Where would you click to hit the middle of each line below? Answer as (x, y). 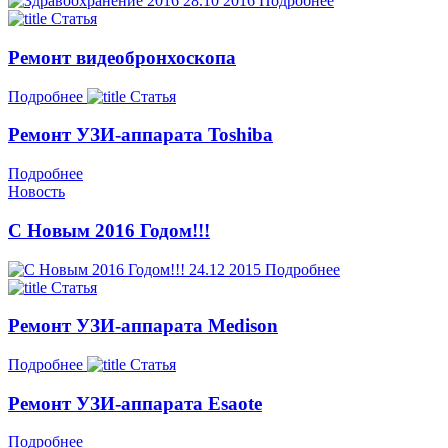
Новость (36, 192)
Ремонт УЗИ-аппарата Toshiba (140, 135)
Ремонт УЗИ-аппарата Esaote (135, 403)
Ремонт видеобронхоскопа (122, 57)
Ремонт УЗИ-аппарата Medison (143, 326)
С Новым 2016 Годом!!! (109, 230)
